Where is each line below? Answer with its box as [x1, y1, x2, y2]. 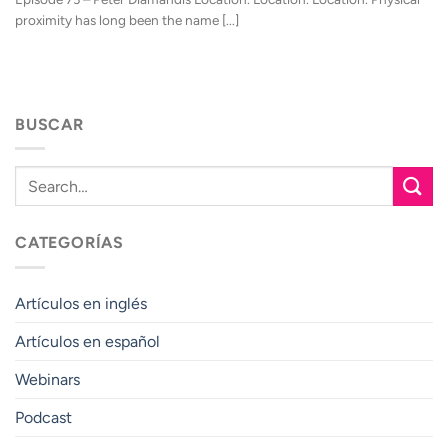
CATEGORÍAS [15, 233, 124, 253]
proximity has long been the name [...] [15, 12, 239, 29]
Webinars [15, 369, 80, 389]
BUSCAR [15, 114, 84, 134]
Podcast [15, 407, 72, 427]
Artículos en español [15, 331, 160, 351]
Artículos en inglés [15, 293, 147, 313]
